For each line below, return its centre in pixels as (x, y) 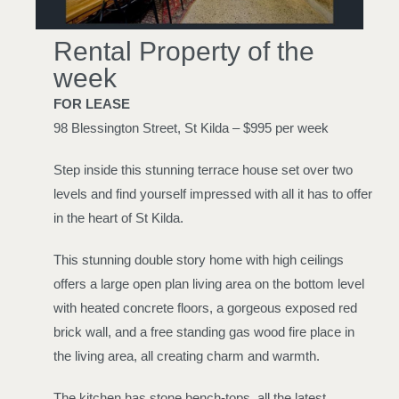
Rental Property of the (184, 51)
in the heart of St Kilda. (118, 217)
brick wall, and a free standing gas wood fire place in (204, 331)
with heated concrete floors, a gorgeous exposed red (205, 307)
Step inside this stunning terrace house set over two (203, 169)
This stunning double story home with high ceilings (199, 259)
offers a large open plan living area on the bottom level (209, 283)
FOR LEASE (92, 103)
